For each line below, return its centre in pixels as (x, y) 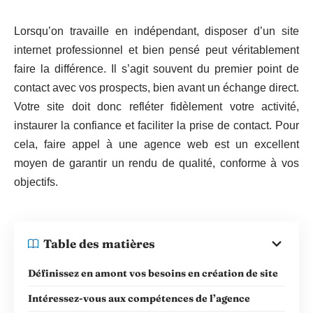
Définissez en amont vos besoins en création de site (153, 273)
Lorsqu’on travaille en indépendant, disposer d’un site (156, 31)
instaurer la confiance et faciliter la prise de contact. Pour (156, 125)
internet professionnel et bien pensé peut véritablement (156, 50)
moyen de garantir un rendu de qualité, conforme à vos (156, 163)
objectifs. (36, 182)
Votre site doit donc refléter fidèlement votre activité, (156, 107)
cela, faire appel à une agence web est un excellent (156, 144)
